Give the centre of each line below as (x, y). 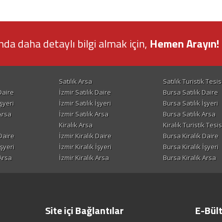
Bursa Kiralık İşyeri (191, 147)
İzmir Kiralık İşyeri (85, 147)
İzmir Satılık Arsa (84, 114)
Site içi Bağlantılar (84, 211)
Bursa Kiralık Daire (191, 136)
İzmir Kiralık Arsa (84, 158)
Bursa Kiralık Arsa (190, 158)
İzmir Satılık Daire (85, 92)
